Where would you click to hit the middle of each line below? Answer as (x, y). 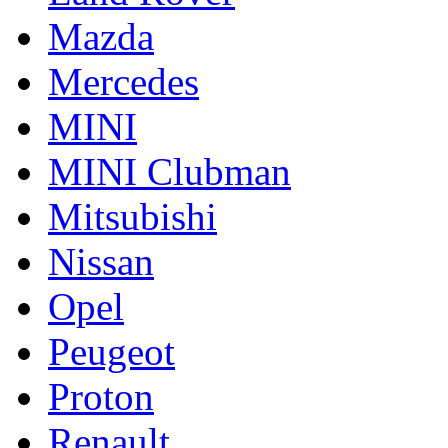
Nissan (101, 261)
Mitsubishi (132, 216)
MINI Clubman (169, 171)
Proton (101, 396)
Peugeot (111, 351)
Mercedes (123, 81)
